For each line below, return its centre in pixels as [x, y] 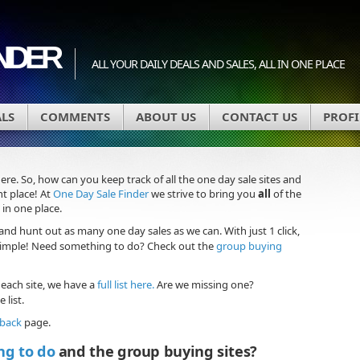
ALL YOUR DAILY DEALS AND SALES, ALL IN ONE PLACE [218, 64]
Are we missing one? [204, 284]
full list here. [126, 284]
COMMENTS [75, 117]
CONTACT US [260, 117]
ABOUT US [166, 117]
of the [286, 194]
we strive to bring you [203, 194]
